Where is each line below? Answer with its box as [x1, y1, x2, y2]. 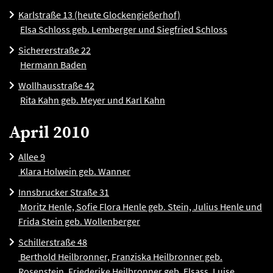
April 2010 [9, 122, 90, 143]
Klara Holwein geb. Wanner [18, 165, 130, 177]
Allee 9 [18, 151, 45, 163]
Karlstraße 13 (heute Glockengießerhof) [18, 9, 180, 21]
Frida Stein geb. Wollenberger [18, 215, 140, 227]
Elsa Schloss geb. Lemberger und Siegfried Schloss [20, 23, 227, 35]
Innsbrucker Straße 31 [18, 186, 109, 198]
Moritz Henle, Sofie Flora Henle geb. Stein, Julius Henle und [18, 200, 262, 213]
